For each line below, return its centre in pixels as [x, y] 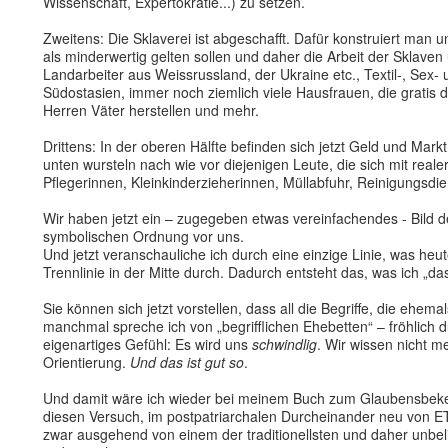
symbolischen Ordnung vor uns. [143, 236]
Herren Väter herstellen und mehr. [151, 110]
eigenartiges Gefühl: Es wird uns [147, 344]
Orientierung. [86, 362]
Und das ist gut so [187, 362]
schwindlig [284, 344]
